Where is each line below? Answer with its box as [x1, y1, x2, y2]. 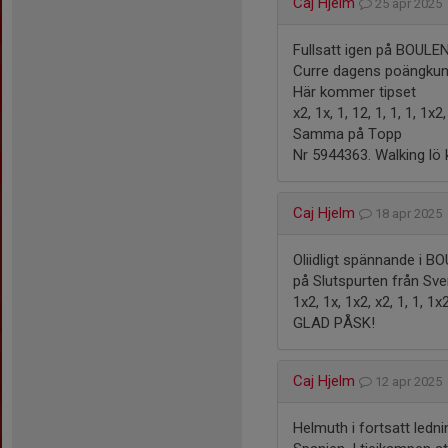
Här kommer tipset [293, 83, 416, 101]
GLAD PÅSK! [293, 314, 375, 332]
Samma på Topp [293, 125, 402, 143]
